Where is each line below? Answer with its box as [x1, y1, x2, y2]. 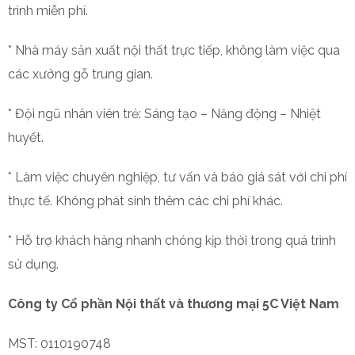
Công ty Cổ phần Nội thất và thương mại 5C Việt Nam [8, 296, 339, 311]
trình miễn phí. [8, 2, 88, 18]
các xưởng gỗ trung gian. [8, 66, 153, 82]
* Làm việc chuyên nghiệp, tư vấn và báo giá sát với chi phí [8, 169, 347, 185]
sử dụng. [8, 256, 59, 272]
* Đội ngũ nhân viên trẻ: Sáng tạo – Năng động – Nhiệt [8, 105, 321, 121]
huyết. [8, 129, 44, 145]
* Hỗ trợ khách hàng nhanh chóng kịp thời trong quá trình [8, 232, 336, 248]
